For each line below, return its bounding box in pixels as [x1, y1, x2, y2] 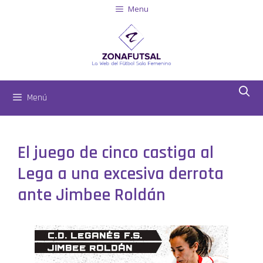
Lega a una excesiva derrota [18, 163, 224, 185]
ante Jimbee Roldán [18, 184, 166, 206]
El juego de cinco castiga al [18, 141, 214, 164]
